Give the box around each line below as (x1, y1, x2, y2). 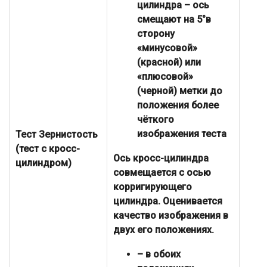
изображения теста (137, 128, 226, 140)
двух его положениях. (113, 224, 214, 236)
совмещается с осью (113, 167, 211, 179)
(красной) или (137, 57, 201, 69)
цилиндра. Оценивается (113, 195, 222, 207)
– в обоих (137, 249, 181, 260)
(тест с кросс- (15, 143, 80, 155)
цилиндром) (15, 157, 72, 169)
